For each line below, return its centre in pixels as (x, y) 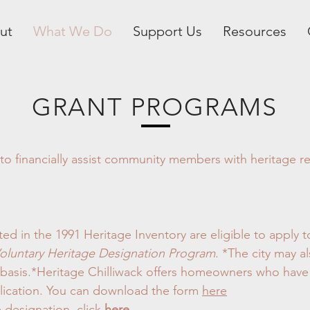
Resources (254, 31)
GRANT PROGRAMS (155, 107)
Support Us (167, 31)
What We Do (72, 31)
